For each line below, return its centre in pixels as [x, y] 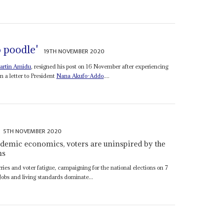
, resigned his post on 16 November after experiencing [100, 66]
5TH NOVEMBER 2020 [33, 131]
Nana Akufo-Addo [80, 75]
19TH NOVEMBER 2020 [74, 51]
